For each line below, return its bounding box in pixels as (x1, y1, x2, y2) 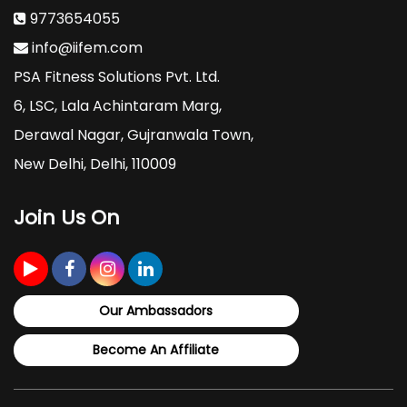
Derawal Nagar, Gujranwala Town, (14, 124, 253, 146)
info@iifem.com (28, 37, 143, 59)
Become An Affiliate (93, 341, 220, 360)
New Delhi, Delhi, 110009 (14, 154, 176, 175)
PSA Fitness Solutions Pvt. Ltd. (14, 66, 220, 88)
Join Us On (14, 203, 120, 233)
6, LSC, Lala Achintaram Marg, (14, 95, 222, 117)
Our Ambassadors (99, 302, 213, 321)
